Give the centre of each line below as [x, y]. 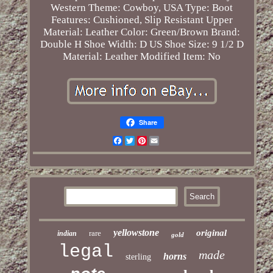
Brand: [226, 32]
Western [69, 8]
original [211, 233]
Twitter [150, 141]
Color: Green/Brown [165, 32]
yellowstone [136, 233]
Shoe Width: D [115, 44]
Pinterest [165, 141]
